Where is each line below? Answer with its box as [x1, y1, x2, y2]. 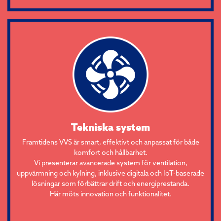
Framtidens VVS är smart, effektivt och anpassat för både [22, 138, 199, 147]
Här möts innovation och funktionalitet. [49, 189, 172, 199]
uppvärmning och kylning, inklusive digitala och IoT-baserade [17, 169, 204, 178]
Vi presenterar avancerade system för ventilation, [34, 158, 187, 168]
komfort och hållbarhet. [74, 148, 147, 157]
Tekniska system [71, 121, 150, 134]
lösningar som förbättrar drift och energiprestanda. [32, 179, 189, 188]
